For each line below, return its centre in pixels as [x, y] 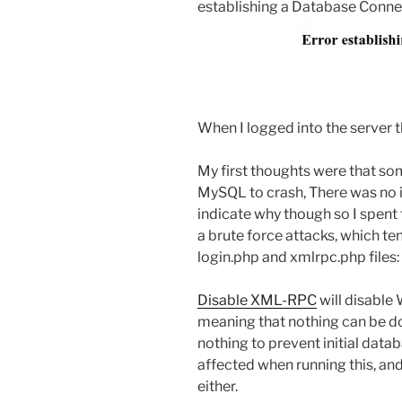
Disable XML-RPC [257, 300]
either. [218, 386]
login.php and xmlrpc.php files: [298, 257]
